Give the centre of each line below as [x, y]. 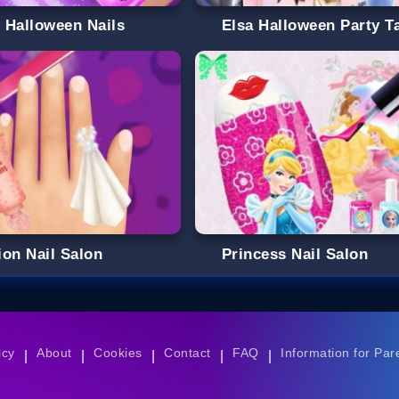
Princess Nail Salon [295, 254]
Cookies [118, 353]
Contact [187, 353]
